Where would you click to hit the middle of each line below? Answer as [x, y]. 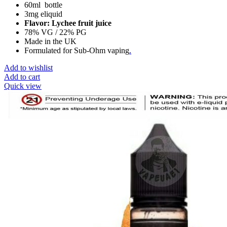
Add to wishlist [28, 67]
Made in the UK [50, 41]
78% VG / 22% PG [55, 32]
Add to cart [22, 77]
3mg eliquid [43, 14]
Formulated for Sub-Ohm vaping [77, 50]
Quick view [23, 86]
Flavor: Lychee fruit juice [68, 23]
